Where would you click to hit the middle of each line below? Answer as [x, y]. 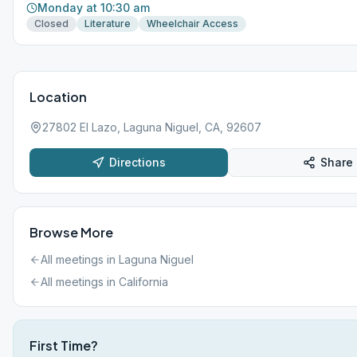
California [143, 282]
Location [58, 97]
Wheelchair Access [192, 24]
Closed [51, 24]
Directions [137, 162]
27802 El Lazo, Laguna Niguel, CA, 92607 [152, 127]
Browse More [71, 232]
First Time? [64, 345]
